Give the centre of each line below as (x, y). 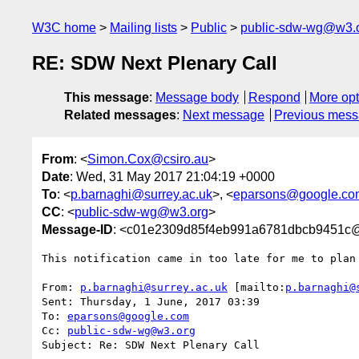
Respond (274, 98)
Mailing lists (143, 28)
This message (107, 98)
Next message (224, 115)
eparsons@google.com (128, 316)
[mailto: (256, 287)
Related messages (120, 115)
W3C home (64, 28)
